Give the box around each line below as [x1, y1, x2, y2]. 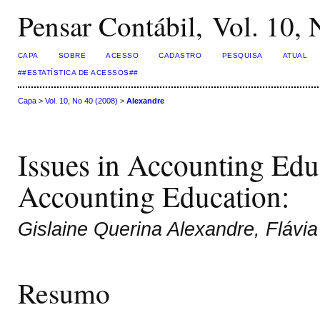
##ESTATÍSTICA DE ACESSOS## [17, 69, 139, 76]
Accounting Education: [17, 176, 289, 216]
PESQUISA [221, 51, 263, 59]
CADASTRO [159, 51, 202, 59]
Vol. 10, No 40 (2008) [44, 96, 118, 106]
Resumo [17, 273, 110, 311]
